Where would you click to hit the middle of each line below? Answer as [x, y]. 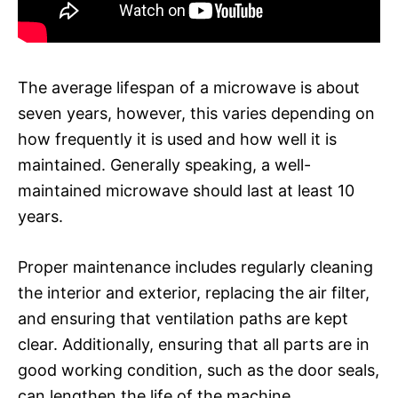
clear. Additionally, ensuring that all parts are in [194, 344]
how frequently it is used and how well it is [177, 139]
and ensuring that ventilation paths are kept [183, 318]
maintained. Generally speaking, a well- [164, 164]
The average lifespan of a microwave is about [189, 87]
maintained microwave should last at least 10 [186, 190]
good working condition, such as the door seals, [199, 370]
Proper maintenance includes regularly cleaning [195, 267]
